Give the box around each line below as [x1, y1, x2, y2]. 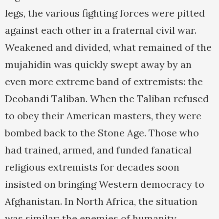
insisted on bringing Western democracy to [5, 178, 204, 191]
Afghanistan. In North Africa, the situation [5, 195, 197, 208]
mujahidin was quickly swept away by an [5, 58, 192, 71]
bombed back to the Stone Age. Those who [5, 127, 199, 139]
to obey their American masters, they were [5, 109, 201, 122]
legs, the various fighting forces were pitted [5, 7, 205, 20]
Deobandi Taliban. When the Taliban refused [5, 92, 209, 105]
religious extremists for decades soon [5, 161, 179, 174]
